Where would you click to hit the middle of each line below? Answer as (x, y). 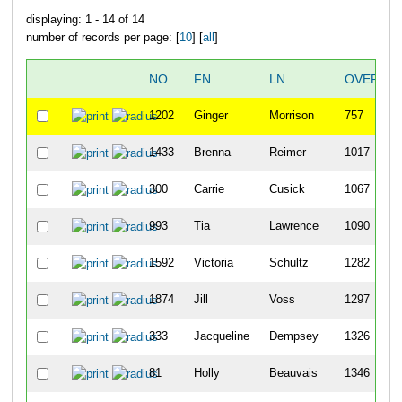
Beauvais (293, 374)
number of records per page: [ (102, 37)
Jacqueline (221, 337)
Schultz (288, 263)
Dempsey (293, 337)
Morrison (291, 116)
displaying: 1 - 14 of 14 (85, 19)
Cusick (287, 190)
